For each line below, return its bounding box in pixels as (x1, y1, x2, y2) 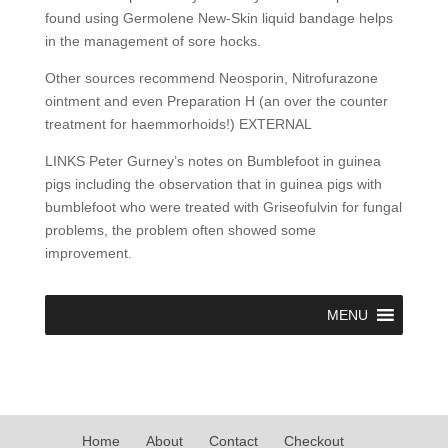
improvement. (44, 245, 132, 261)
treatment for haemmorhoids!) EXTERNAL (44, 116, 312, 132)
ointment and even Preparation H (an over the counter (44, 93, 388, 109)
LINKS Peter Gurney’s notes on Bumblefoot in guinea (44, 153, 381, 169)
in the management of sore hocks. (44, 33, 261, 49)
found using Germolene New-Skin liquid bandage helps (44, 10, 393, 26)
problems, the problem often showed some (44, 222, 316, 238)
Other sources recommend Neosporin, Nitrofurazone (44, 70, 378, 86)
